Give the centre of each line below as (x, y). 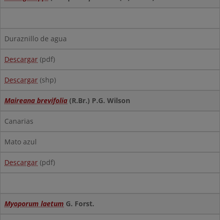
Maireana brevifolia (36, 100)
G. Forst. (79, 204)
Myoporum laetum (34, 204)
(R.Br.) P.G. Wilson (99, 100)
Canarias (19, 121)
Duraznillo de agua (36, 39)
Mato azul (21, 142)
